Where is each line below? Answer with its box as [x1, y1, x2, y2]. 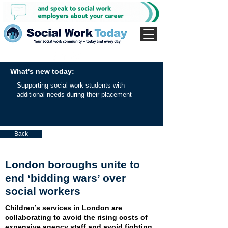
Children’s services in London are [5, 204, 122, 212]
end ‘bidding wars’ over [5, 172, 126, 184]
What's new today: [10, 67, 74, 75]
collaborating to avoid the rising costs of [5, 213, 148, 221]
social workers [5, 185, 80, 197]
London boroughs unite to [5, 159, 140, 170]
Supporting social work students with [17, 81, 125, 89]
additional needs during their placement [17, 91, 132, 98]
